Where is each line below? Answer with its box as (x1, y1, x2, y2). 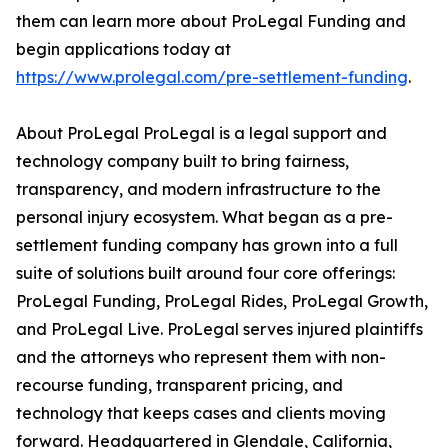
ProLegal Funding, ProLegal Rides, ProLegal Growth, (16, 291, 428, 312)
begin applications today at (16, 39, 231, 60)
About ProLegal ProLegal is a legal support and (16, 123, 387, 144)
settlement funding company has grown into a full (16, 235, 398, 256)
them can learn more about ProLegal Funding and (16, 11, 406, 32)
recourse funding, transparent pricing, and (16, 375, 343, 396)
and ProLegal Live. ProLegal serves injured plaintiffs (16, 319, 423, 340)
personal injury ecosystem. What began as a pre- (16, 207, 393, 228)
